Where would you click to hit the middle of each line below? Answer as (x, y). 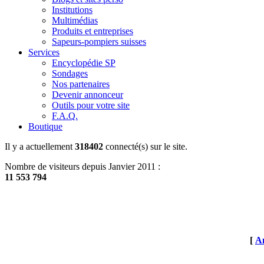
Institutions (72, 9)
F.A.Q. (65, 115)
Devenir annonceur (88, 94)
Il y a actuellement (40, 146)
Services (44, 52)
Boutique (45, 126)
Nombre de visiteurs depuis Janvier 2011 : (82, 166)
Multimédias (75, 20)
